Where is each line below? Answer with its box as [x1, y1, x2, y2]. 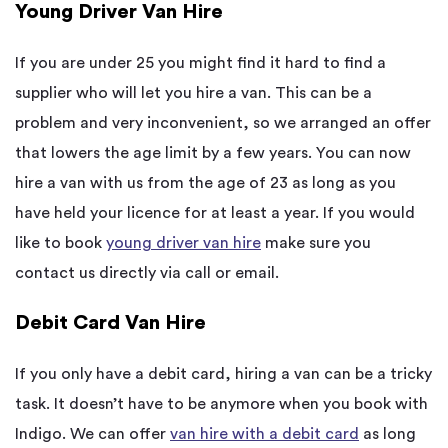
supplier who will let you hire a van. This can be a [15, 85, 372, 102]
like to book [15, 235, 106, 252]
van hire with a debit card [170, 426, 359, 443]
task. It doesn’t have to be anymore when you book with [15, 396, 428, 413]
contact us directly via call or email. [15, 265, 279, 282]
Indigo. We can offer [15, 426, 170, 443]
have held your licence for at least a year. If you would [15, 205, 415, 222]
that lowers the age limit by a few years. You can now [15, 145, 411, 162]
